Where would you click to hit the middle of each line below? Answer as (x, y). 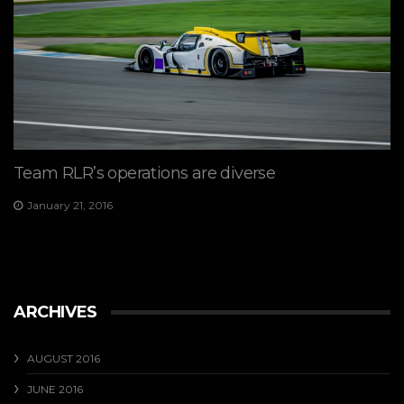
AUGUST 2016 (64, 359)
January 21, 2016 (70, 205)
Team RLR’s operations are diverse (145, 173)
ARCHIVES (55, 312)
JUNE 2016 (55, 390)
